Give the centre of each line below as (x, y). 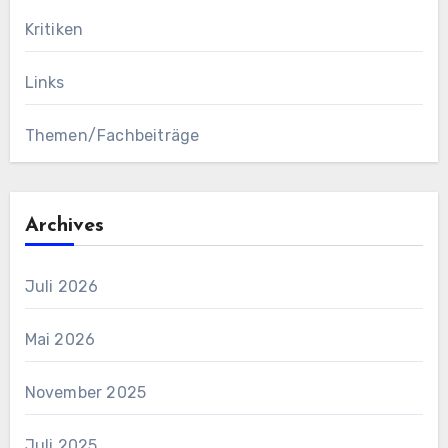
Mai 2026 (60, 340)
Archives (64, 226)
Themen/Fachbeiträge (112, 136)
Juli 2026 (61, 287)
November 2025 (85, 393)
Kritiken (54, 30)
